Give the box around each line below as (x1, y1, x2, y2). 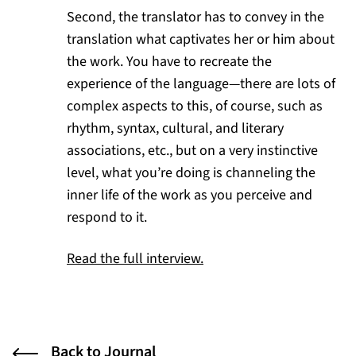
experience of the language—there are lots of (67, 74, 335, 95)
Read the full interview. (67, 249, 203, 269)
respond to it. (67, 207, 147, 228)
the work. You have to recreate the (67, 52, 272, 72)
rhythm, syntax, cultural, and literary (67, 118, 284, 139)
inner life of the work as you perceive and (67, 185, 312, 206)
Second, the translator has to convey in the (67, 7, 324, 28)
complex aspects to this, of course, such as (67, 96, 323, 117)
